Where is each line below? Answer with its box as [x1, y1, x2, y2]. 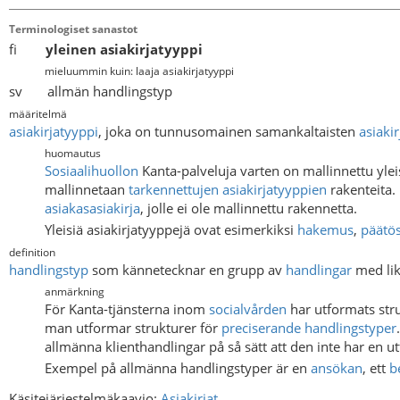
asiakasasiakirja [45, 199, 140, 218]
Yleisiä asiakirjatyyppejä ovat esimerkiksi [45, 220, 297, 238]
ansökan [311, 358, 362, 377]
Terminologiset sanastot [9, 21, 137, 37]
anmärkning [45, 284, 104, 300]
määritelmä [9, 105, 67, 121]
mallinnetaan [45, 180, 129, 199]
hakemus [297, 220, 354, 238]
